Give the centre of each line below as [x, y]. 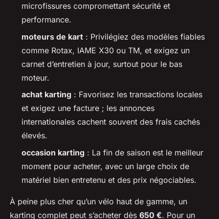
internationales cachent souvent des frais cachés [111, 122]
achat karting [46, 95]
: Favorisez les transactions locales [137, 95]
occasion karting [53, 152]
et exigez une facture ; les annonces [88, 108]
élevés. [34, 136]
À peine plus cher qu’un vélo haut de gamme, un [99, 201]
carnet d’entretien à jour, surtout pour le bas [102, 64]
